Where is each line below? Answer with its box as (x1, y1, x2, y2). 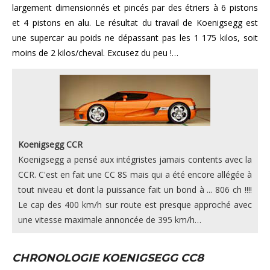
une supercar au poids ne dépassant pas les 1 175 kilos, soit (12, 31, 258, 43)
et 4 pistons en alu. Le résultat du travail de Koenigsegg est (12, 16, 258, 28)
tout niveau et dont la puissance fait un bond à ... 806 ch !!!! (18, 183, 252, 195)
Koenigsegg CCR (18, 138, 83, 150)
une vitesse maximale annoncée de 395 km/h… (18, 213, 201, 225)
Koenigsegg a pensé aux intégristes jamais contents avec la (18, 153, 252, 165)
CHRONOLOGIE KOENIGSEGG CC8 (12, 251, 204, 265)
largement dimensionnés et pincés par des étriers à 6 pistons (12, 1, 258, 13)
